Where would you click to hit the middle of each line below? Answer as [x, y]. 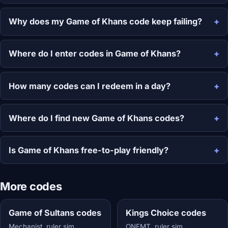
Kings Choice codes [166, 213]
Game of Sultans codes [55, 213]
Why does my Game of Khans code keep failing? [105, 22]
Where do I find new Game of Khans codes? [96, 118]
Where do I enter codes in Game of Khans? [95, 54]
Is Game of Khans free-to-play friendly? [89, 150]
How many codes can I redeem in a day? [90, 86]
